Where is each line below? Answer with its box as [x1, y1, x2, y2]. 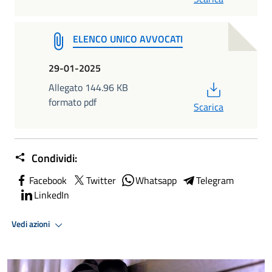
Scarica [194, 99, 223, 114]
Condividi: [29, 149, 77, 166]
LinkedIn [34, 187, 69, 202]
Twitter [86, 172, 116, 188]
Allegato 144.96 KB [49, 80, 128, 95]
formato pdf [49, 94, 97, 109]
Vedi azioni [12, 217, 52, 231]
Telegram [196, 172, 234, 188]
